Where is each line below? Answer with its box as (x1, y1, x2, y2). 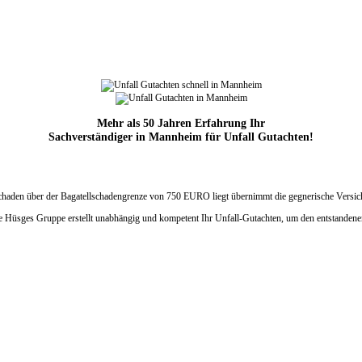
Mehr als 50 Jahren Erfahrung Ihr (97, 116, 265, 130)
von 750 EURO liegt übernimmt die (149, 191, 288, 203)
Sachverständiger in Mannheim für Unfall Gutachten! (48, 130, 314, 144)
